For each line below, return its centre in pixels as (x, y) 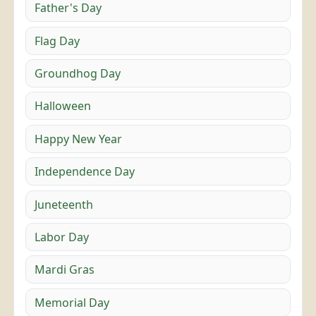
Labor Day (62, 237)
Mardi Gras (65, 270)
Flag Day (57, 41)
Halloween (63, 106)
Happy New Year (79, 139)
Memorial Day (72, 302)
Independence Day (85, 172)
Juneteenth (64, 204)
